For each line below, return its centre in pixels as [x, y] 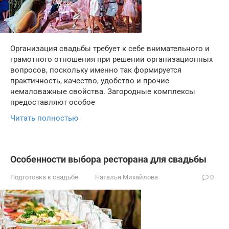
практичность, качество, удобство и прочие [90, 81]
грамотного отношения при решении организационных [111, 59]
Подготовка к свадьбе [44, 177]
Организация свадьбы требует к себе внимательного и [110, 49]
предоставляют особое [53, 102]
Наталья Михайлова [127, 177]
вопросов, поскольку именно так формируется [96, 70]
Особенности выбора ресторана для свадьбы [108, 159]
